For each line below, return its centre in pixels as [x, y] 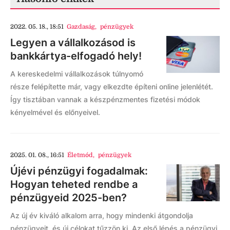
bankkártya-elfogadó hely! [76, 56]
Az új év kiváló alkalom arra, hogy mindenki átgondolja [102, 215]
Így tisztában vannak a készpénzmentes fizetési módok [105, 99]
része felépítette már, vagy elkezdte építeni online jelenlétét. [112, 87]
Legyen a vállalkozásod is [73, 43]
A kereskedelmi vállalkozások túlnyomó [77, 74]
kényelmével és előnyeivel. [55, 112]
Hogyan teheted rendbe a [74, 184]
